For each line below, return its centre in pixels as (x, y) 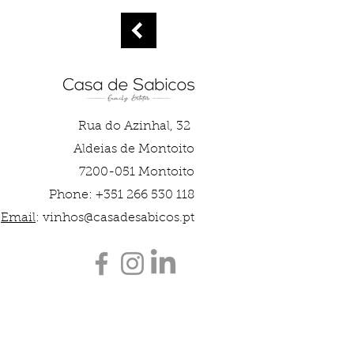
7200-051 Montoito (137, 173)
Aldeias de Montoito (134, 150)
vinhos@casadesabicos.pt (119, 218)
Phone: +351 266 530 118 (122, 196)
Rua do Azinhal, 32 (136, 127)
